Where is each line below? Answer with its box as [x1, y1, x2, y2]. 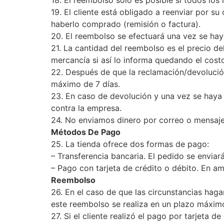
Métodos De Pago [51, 127, 120, 137]
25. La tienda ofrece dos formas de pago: [51, 139, 209, 149]
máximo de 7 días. [51, 79, 120, 89]
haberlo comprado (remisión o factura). [51, 19, 200, 29]
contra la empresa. [51, 103, 121, 113]
